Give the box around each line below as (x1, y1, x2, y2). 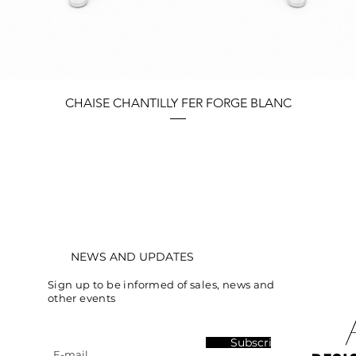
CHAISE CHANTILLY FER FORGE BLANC (64, 95, 292, 111)
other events (47, 292, 116, 305)
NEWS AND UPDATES (70, 250, 194, 265)
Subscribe (230, 335, 286, 350)
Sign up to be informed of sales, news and (47, 278, 275, 292)
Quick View (150, 92, 206, 107)
